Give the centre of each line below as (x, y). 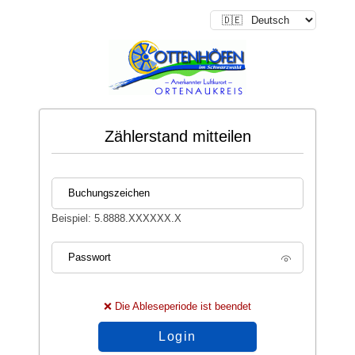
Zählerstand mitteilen (177, 136)
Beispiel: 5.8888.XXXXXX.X (116, 218)
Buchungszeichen (109, 193)
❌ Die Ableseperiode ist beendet (177, 306)
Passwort (90, 257)
